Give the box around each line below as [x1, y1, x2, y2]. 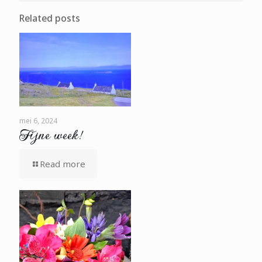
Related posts [19, 12, 80, 25]
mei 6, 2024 [19, 115, 57, 126]
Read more [40, 157, 85, 170]
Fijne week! [19, 124, 81, 144]
